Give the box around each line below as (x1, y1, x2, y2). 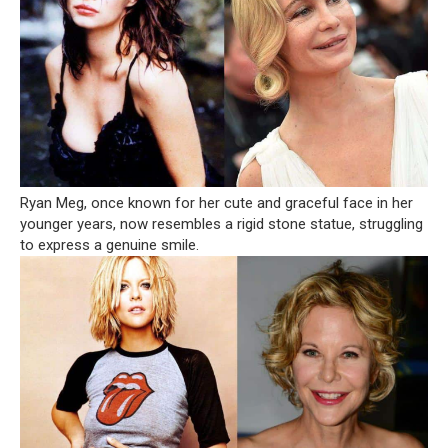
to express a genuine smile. (20, 236, 199, 255)
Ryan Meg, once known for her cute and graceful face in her (20, 194, 413, 213)
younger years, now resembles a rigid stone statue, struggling (20, 215, 423, 234)
